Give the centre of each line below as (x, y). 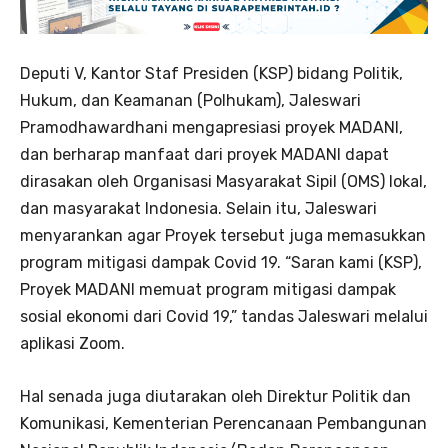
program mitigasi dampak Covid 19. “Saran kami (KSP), (221, 262)
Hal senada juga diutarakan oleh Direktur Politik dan (215, 396)
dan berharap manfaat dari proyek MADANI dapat (204, 154)
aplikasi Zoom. (72, 343)
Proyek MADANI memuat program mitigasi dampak (208, 289)
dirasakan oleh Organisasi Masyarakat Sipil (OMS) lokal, (223, 181)
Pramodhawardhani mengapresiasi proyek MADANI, (211, 127)
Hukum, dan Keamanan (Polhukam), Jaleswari (190, 100)
